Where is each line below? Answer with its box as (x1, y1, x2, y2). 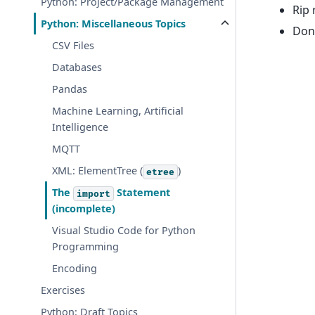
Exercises (41, 283, 86, 297)
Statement (114, 186, 171, 200)
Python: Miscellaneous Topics (41, 17, 186, 31)
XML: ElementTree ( (52, 164, 143, 178)
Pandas (52, 82, 88, 96)
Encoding (52, 262, 98, 276)
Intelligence (52, 120, 109, 134)
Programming (52, 240, 120, 254)
